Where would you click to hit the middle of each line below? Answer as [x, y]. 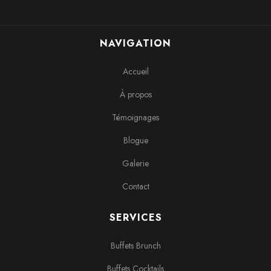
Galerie [135, 163]
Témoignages [135, 117]
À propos [135, 94]
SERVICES [135, 217]
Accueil [135, 71]
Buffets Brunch [135, 246]
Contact [135, 186]
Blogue [135, 140]
